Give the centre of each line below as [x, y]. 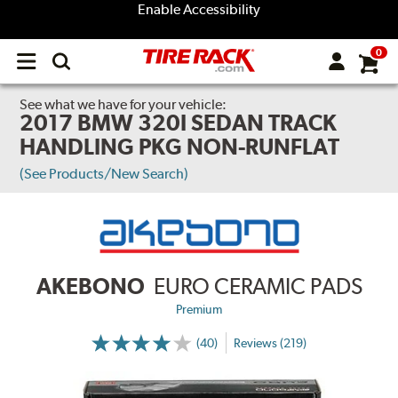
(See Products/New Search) [104, 174]
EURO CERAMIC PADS [258, 287]
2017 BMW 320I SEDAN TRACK [179, 123]
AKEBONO [90, 287]
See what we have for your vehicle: [123, 104]
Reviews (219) [270, 342]
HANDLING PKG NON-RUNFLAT [180, 147]
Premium [199, 310]
